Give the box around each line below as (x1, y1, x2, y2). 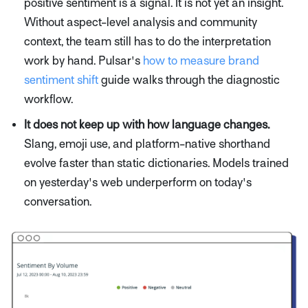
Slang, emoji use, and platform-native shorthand (24, 137, 270, 151)
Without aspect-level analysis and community (24, 15, 257, 29)
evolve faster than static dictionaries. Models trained (24, 157, 289, 170)
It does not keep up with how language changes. (24, 118, 269, 132)
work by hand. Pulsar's (24, 54, 143, 67)
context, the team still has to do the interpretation (24, 34, 271, 48)
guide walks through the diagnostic (98, 73, 280, 87)
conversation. (24, 195, 91, 209)
